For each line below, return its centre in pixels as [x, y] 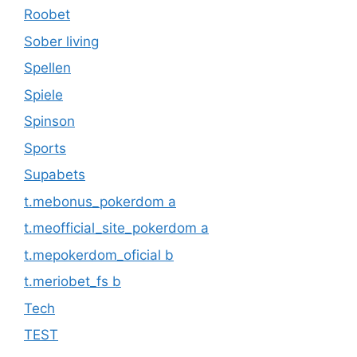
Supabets [55, 175]
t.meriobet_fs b [73, 282]
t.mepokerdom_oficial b [99, 255]
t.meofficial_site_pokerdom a [116, 228]
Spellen [47, 68]
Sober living [61, 41]
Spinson [49, 122]
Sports [45, 148]
